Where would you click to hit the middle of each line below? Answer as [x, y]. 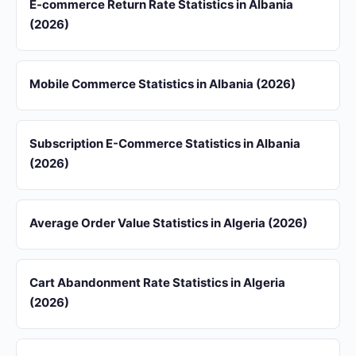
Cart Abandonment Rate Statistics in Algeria [157, 282]
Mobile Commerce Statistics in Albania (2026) [163, 84]
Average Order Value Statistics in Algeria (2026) [168, 223]
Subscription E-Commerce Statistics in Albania [165, 143]
